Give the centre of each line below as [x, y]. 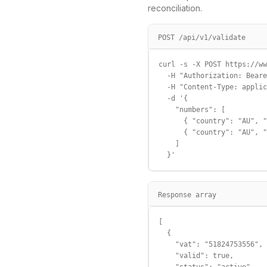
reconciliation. [175, 8]
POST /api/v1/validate [202, 38]
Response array [187, 195]
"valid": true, [196, 256]
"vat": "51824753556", [211, 244]
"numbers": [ [192, 110]
